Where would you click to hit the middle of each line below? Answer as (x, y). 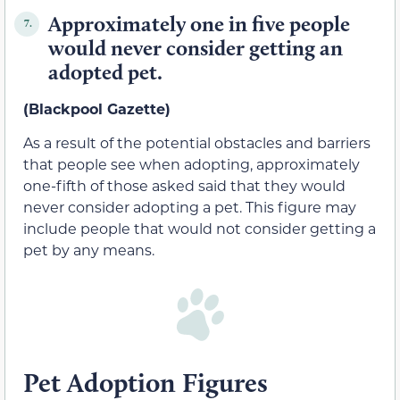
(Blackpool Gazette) (97, 108)
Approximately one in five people (199, 23)
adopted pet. (105, 71)
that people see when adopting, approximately (192, 164)
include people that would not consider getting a (200, 229)
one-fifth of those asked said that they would (184, 186)
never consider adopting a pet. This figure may (190, 207)
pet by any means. (89, 250)
